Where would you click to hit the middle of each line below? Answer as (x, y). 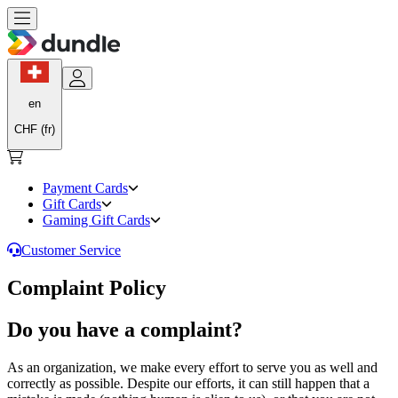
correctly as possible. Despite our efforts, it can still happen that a (188, 383)
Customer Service (71, 250)
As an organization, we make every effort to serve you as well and (192, 367)
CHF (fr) (35, 129)
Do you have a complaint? (127, 329)
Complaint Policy (87, 287)
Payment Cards (85, 187)
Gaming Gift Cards (96, 219)
